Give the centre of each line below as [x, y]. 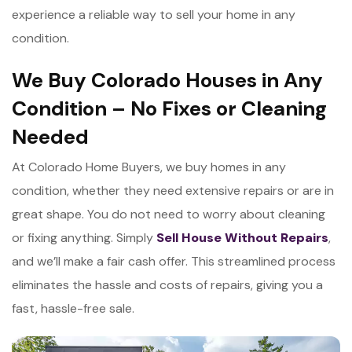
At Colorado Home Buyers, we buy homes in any [149, 167]
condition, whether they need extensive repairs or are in [173, 190]
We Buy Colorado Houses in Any [167, 80]
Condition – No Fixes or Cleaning [169, 108]
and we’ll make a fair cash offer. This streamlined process [174, 261]
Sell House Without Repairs [242, 237]
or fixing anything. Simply [84, 237]
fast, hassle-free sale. [73, 308]
